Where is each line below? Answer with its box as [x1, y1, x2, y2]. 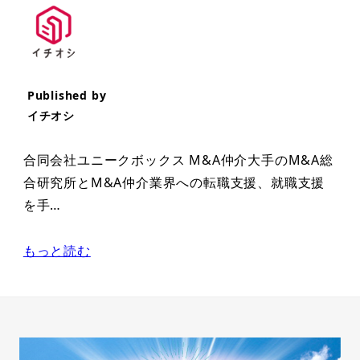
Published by [27, 88, 107, 104]
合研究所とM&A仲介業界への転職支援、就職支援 [22, 174, 325, 192]
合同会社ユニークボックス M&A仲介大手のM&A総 [22, 151, 333, 170]
